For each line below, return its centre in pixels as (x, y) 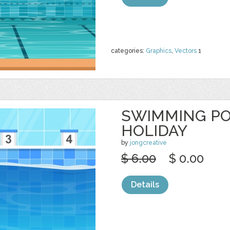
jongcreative (148, 143)
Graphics (159, 51)
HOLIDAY (154, 131)
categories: (128, 51)
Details (145, 185)
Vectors (186, 51)
